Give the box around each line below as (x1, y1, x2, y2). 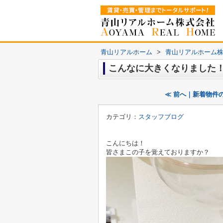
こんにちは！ (106, 139, 145, 147)
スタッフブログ (138, 113, 184, 120)
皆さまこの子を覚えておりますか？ (106, 148, 210, 156)
